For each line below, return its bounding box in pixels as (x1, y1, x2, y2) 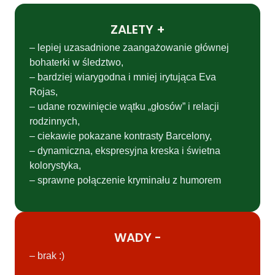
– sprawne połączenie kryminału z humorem (29, 175, 221, 186)
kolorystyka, (29, 160, 81, 171)
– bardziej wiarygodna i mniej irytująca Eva (29, 72, 216, 83)
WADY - (114, 228, 161, 246)
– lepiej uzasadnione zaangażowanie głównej (29, 42, 229, 53)
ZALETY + (110, 21, 165, 39)
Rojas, (29, 87, 58, 98)
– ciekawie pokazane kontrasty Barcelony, (29, 131, 212, 142)
